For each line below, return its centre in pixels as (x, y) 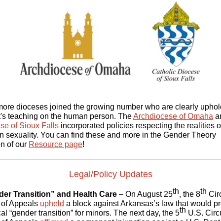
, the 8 (190, 194)
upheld (52, 203)
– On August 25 (145, 194)
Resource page (55, 144)
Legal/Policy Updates (110, 174)
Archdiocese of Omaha (173, 116)
